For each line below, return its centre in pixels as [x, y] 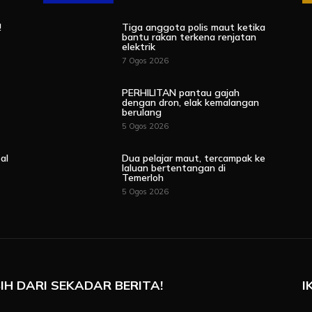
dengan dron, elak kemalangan [191, 103]
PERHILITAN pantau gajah [181, 93]
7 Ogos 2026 [146, 61]
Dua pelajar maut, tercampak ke [194, 158]
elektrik [139, 47]
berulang [142, 112]
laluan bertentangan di [174, 168]
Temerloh [143, 178]
